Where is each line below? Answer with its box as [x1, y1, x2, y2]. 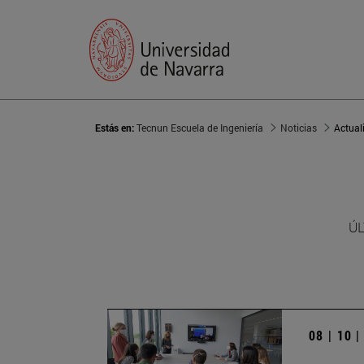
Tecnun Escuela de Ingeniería [136, 121, 263, 135]
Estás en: [95, 121, 136, 135]
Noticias [280, 121, 317, 135]
